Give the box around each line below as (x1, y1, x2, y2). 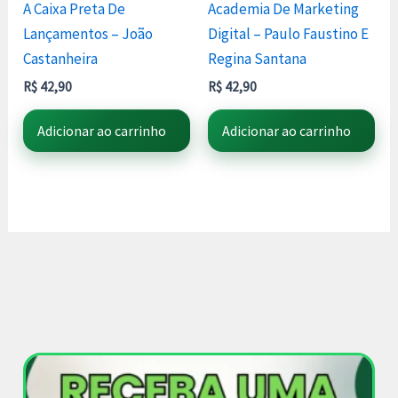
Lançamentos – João (23, 23, 154, 44)
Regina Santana (208, 48, 306, 68)
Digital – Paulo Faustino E (208, 23, 369, 44)
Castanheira (23, 48, 99, 68)
